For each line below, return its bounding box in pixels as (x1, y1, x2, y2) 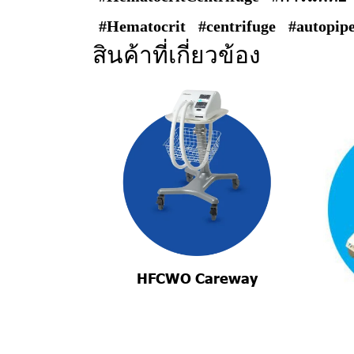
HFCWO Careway (137, 269, 258, 288)
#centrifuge (198, 17, 276, 35)
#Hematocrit (99, 17, 186, 35)
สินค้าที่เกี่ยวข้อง (92, 42, 261, 68)
